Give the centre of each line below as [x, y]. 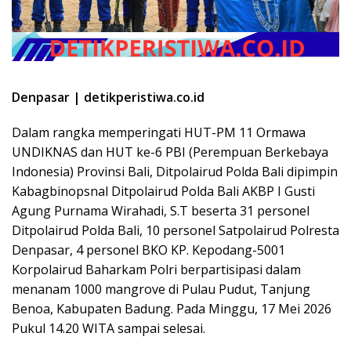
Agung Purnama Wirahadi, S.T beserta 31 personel [161, 211]
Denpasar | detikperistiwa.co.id [108, 98]
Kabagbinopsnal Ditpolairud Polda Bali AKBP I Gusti [163, 192]
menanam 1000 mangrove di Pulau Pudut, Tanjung [161, 289]
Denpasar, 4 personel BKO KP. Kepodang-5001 [148, 250]
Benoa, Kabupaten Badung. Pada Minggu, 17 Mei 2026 [172, 309]
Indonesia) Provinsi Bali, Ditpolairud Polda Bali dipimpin [175, 172]
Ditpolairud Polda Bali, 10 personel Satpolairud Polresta [175, 231]
